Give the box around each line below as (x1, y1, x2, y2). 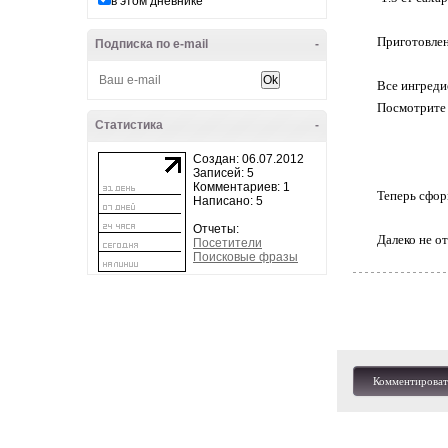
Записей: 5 (193, 166, 254, 180)
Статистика (95, 118, 163, 132)
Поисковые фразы (193, 250, 298, 264)
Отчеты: (193, 222, 239, 236)
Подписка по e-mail (95, 37, 208, 51)
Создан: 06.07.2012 (193, 152, 304, 166)
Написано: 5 (193, 194, 263, 208)
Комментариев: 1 (193, 180, 290, 194)
